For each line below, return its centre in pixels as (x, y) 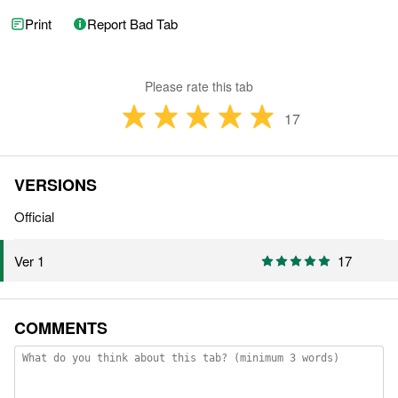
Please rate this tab (199, 87)
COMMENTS (61, 328)
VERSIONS (56, 185)
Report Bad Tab (132, 24)
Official (34, 217)
